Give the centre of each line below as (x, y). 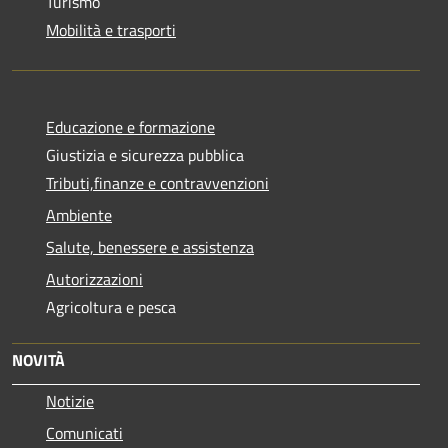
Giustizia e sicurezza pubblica (145, 154)
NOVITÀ (38, 359)
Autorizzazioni (94, 278)
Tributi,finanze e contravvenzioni (157, 182)
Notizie (70, 400)
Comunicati (84, 432)
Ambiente (79, 214)
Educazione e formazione (130, 126)
